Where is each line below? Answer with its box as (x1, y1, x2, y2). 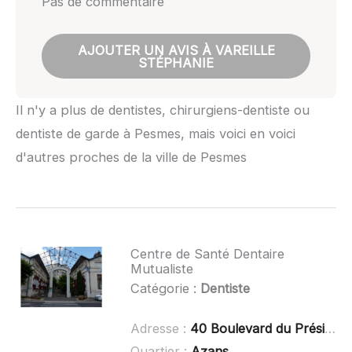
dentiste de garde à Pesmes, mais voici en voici (16, 125, 295, 141)
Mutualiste (130, 261, 193, 277)
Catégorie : (130, 280, 200, 297)
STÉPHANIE (138, 54, 214, 71)
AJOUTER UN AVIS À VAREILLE (77, 42, 275, 58)
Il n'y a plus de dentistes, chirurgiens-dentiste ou (16, 101, 310, 118)
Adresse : (130, 321, 190, 337)
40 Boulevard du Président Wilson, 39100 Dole (189, 321, 324, 337)
